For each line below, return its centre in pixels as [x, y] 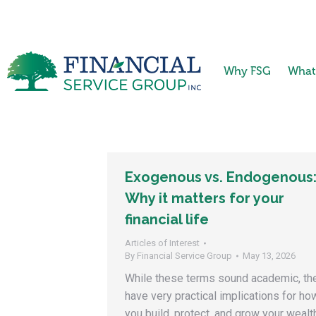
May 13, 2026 [269, 256]
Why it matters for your [205, 198]
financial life [167, 219]
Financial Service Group [184, 256]
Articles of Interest [162, 243]
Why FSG [247, 71]
